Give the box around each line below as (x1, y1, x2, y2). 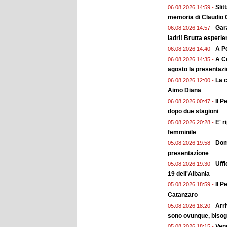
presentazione (168, 149, 209, 157)
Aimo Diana (168, 87, 201, 94)
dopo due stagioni (168, 107, 218, 115)
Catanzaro (168, 191, 198, 199)
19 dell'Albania (168, 170, 210, 178)
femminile (168, 128, 196, 136)
